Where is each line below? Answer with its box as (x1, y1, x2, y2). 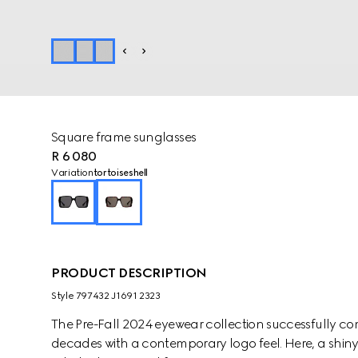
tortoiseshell (93, 167, 149, 178)
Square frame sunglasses (51, 129, 197, 145)
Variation (51, 167, 93, 178)
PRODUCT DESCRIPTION (51, 265, 207, 280)
